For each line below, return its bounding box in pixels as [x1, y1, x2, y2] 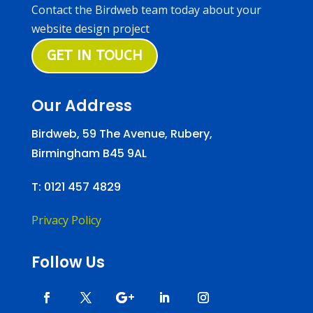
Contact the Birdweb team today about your [31, 2, 261, 18]
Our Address [31, 95, 132, 117]
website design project [31, 21, 150, 37]
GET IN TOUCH [46, 48, 143, 64]
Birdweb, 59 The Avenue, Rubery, [31, 126, 212, 143]
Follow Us [31, 252, 105, 274]
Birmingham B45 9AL [31, 145, 147, 162]
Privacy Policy [31, 212, 101, 228]
